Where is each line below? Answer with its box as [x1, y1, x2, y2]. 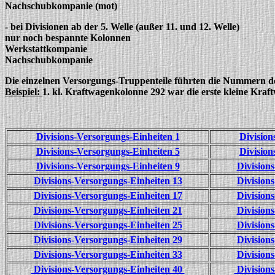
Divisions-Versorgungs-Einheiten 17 [33, 190, 182, 201]
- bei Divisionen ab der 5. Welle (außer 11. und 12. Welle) [5, 21, 239, 32]
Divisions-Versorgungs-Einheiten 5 [36, 146, 180, 157]
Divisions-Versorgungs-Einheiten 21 [33, 205, 182, 215]
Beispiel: [5, 87, 42, 97]
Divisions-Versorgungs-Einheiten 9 [36, 161, 180, 171]
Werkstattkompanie [5, 44, 87, 54]
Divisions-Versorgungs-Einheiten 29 [33, 234, 182, 245]
